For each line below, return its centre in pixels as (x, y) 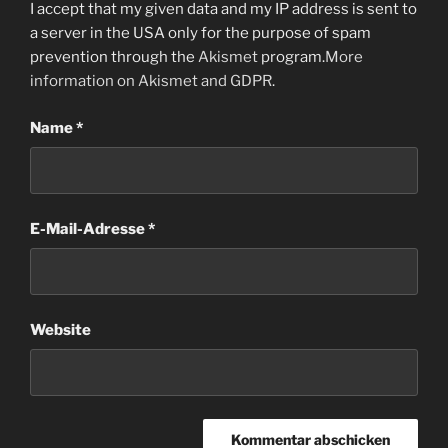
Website (60, 329)
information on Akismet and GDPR (151, 81)
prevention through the (114, 57)
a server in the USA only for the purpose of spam (200, 33)
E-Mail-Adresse (89, 228)
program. (291, 57)
